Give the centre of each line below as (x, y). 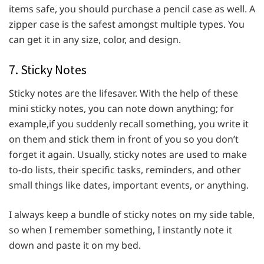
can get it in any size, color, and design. (95, 40)
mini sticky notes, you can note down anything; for (121, 108)
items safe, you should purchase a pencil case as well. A (132, 9)
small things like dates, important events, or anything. (129, 185)
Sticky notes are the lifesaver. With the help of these (123, 93)
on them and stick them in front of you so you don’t (124, 139)
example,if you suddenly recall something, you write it (129, 123)
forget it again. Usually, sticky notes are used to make (128, 154)
